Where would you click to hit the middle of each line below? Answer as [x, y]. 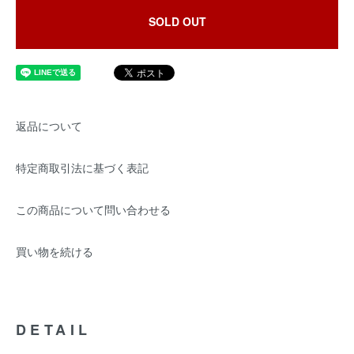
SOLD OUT [177, 21]
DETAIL [54, 330]
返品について [49, 126]
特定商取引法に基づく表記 [82, 168]
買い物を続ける [55, 251]
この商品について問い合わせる [93, 209]
